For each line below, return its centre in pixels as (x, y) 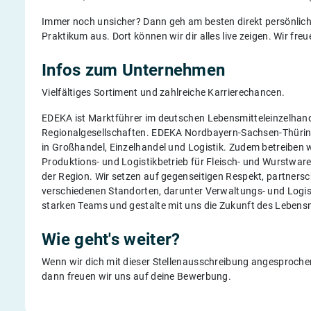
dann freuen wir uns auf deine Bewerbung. (137, 276)
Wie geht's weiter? (111, 239)
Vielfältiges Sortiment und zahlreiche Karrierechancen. (163, 92)
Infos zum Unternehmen (134, 70)
